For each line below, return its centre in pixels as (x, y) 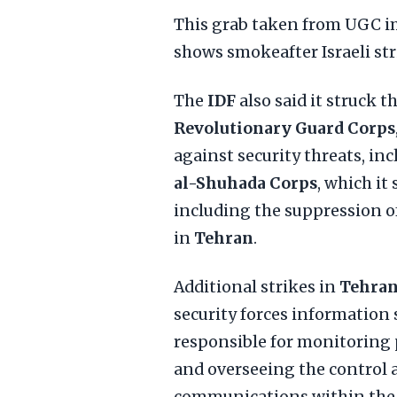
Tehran (224, 238)
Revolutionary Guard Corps (284, 128)
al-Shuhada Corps (245, 183)
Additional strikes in (257, 287)
